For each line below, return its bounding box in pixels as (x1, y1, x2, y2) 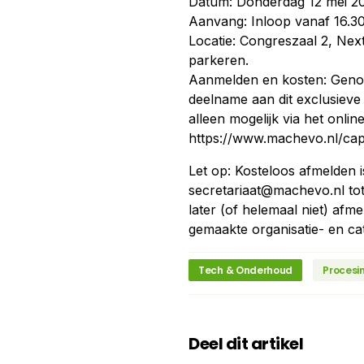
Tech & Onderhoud (198, 263, 293, 277)
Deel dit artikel (188, 332, 303, 355)
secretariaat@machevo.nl (188, 182, 344, 198)
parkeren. (188, 52, 249, 68)
